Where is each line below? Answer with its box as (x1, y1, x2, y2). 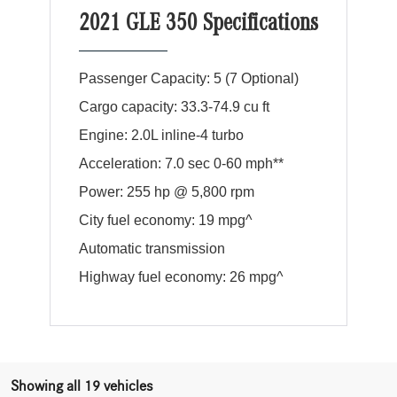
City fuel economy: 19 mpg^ (79, 213, 253, 229)
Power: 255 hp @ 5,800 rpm (79, 184, 254, 200)
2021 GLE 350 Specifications (79, 13, 318, 39)
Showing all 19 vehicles (11, 378, 152, 394)
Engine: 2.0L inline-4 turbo (79, 128, 244, 144)
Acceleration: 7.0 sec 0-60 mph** (79, 156, 284, 172)
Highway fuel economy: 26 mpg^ (79, 269, 284, 285)
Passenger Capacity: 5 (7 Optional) (79, 71, 299, 87)
